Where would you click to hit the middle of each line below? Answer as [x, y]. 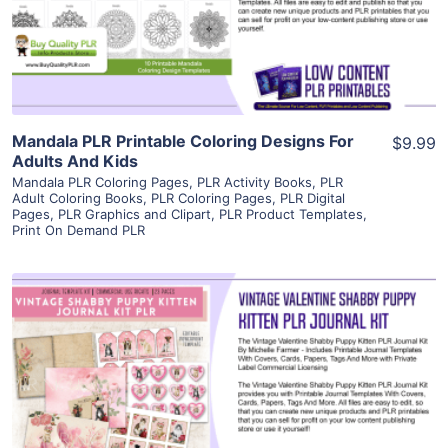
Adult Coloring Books [77, 198]
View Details [224, 361]
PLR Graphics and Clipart [134, 214]
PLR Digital [312, 198]
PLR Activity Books [254, 182]
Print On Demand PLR [78, 230]
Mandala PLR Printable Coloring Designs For [183, 141]
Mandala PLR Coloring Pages [100, 182]
